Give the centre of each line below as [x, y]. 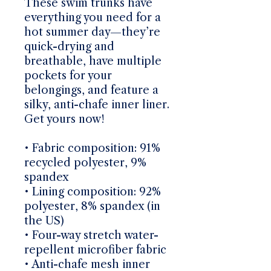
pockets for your [68, 75]
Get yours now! [64, 119]
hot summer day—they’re [92, 32]
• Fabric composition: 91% [92, 148]
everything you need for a [93, 17]
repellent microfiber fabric [95, 250]
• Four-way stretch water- [91, 235]
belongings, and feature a [91, 90]
